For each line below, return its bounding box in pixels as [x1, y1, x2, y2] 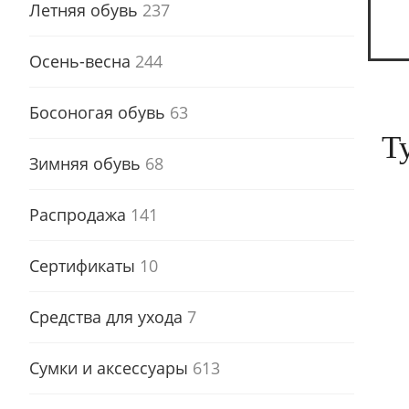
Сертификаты [29, 254, 140, 277]
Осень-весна [29, 49, 135, 72]
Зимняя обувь [29, 152, 145, 174]
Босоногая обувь [29, 100, 170, 123]
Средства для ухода [29, 305, 187, 328]
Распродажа [29, 203, 131, 225]
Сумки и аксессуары [29, 356, 193, 379]
